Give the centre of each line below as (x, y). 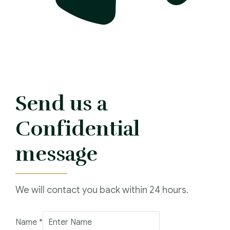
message (56, 154)
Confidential (78, 129)
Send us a (61, 103)
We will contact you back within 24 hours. (102, 190)
